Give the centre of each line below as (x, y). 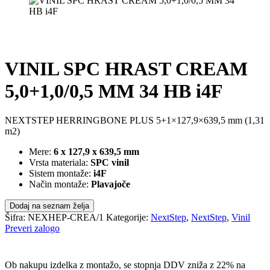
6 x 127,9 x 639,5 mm (96, 151)
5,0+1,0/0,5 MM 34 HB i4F (114, 91)
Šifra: (16, 217)
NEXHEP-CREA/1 (66, 217)
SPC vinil (110, 162)
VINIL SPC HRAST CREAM (126, 68)
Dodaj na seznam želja (49, 206)
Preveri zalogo (32, 228)
